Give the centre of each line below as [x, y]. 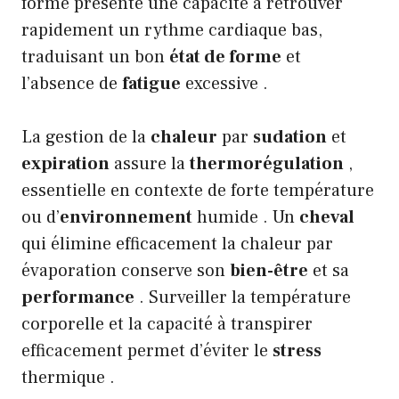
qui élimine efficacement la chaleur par [177, 244]
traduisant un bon [95, 57]
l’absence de [72, 83]
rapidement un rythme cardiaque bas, [172, 30]
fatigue [151, 83]
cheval [327, 217]
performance [78, 297]
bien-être [269, 270]
